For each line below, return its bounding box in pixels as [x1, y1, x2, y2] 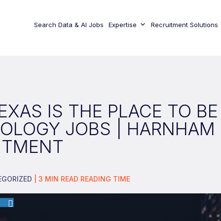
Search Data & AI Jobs [34, 21, 104, 29]
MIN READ [45, 175, 79, 184]
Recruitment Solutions [150, 21, 218, 29]
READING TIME [78, 175, 131, 184]
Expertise [108, 21, 137, 29]
